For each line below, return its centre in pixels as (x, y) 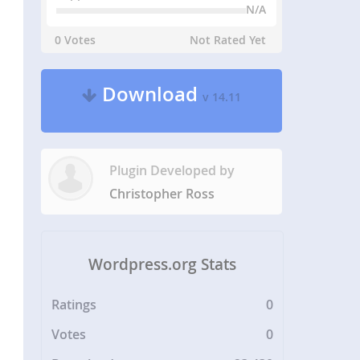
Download (150, 94)
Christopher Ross (162, 194)
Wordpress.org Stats (163, 264)
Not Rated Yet (228, 40)
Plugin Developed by (172, 170)
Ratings (74, 305)
